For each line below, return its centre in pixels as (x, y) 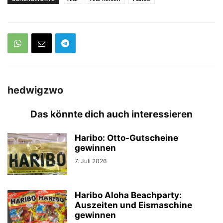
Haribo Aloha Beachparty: (128, 195)
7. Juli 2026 (91, 161)
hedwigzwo (35, 90)
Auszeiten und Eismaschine (133, 205)
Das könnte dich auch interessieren (111, 114)
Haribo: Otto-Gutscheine (126, 138)
